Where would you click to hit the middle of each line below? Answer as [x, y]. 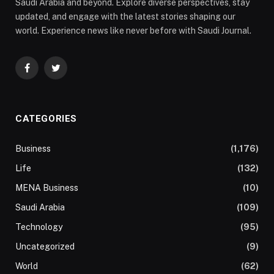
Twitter [69, 73]
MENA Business [47, 188]
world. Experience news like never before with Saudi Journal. [133, 31]
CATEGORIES [46, 119]
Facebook [46, 73]
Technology [39, 227]
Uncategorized [45, 247]
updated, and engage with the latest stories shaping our [125, 17]
